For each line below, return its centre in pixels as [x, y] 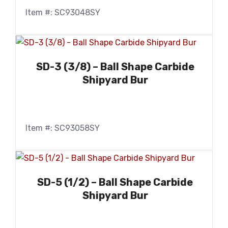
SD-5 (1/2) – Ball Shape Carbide [115, 182]
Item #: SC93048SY [63, 13]
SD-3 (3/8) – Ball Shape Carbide [115, 67]
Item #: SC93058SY [63, 128]
